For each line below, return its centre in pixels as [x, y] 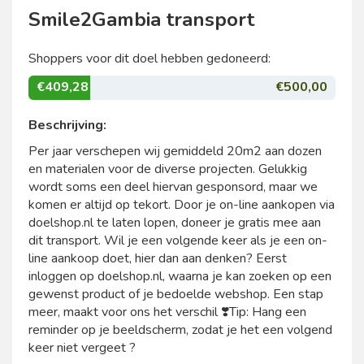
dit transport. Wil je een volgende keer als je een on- [178, 240]
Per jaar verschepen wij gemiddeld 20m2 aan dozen [175, 151]
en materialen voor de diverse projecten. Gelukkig [168, 169]
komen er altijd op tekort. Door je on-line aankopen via [182, 205]
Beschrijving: [67, 125]
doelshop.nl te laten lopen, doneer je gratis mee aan [175, 223]
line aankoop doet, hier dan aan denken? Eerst [158, 258]
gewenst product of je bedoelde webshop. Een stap [176, 294]
